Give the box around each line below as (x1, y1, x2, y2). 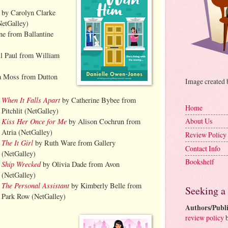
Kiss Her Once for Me (2, 116, 67, 127)
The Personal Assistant (2, 180, 70, 191)
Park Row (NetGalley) (2, 191, 66, 202)
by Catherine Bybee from (62, 95, 136, 105)
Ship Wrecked (2, 159, 41, 169)
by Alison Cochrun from (67, 117, 141, 127)
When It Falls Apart (2, 95, 61, 105)
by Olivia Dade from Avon (41, 159, 120, 169)
